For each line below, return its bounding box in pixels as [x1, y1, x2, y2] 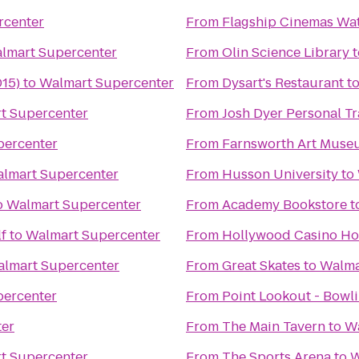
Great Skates [222, 256, 301, 275]
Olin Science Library [222, 43, 349, 62]
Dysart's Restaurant [222, 74, 344, 92]
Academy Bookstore [222, 196, 347, 214]
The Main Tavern [222, 317, 325, 336]
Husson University [222, 165, 338, 184]
